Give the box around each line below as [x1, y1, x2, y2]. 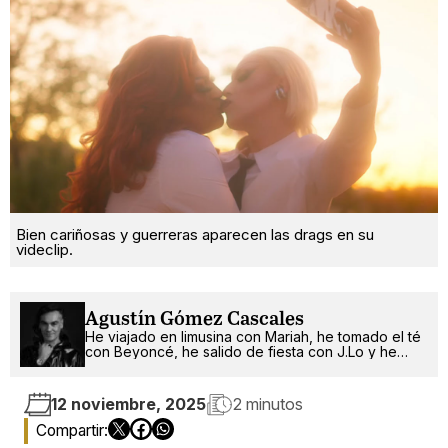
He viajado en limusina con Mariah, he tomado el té [85, 327, 421, 345]
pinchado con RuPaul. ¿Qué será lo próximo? [85, 357, 381, 375]
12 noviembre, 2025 [51, 394, 206, 415]
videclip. [16, 239, 73, 259]
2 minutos [233, 394, 303, 415]
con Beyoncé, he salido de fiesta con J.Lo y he [85, 342, 397, 360]
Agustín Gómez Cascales [85, 308, 304, 330]
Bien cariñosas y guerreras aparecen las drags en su [16, 224, 374, 244]
